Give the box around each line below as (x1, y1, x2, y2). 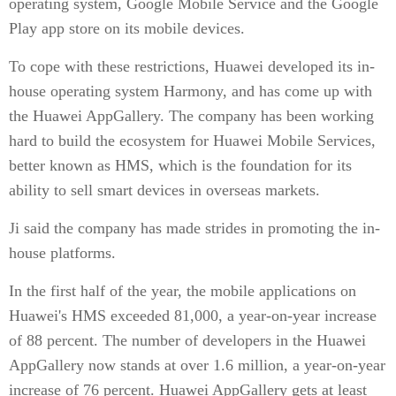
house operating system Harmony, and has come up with (9, 82, 372, 100)
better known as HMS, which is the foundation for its (9, 156, 352, 174)
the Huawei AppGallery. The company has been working (9, 107, 374, 125)
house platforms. (9, 244, 116, 262)
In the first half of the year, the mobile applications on (9, 282, 356, 300)
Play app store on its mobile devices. (9, 19, 245, 37)
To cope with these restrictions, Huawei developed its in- (9, 57, 375, 75)
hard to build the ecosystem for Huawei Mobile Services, (9, 132, 376, 149)
